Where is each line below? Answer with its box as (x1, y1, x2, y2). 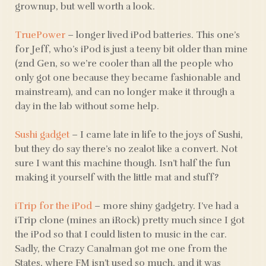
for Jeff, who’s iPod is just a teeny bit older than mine (15, 43, 248, 55)
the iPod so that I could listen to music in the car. (15, 229, 227, 240)
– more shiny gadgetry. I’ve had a (92, 200, 239, 212)
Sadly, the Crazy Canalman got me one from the (15, 243, 227, 255)
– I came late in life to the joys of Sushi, (69, 129, 243, 141)
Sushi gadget (15, 129, 69, 141)
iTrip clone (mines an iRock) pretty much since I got (15, 214, 245, 226)
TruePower (15, 29, 65, 41)
